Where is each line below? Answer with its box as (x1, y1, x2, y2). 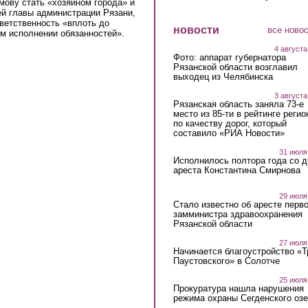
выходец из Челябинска (173, 71, 273, 82)
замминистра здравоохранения (173, 209, 302, 220)
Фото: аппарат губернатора (173, 52, 286, 63)
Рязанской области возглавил (173, 61, 298, 72)
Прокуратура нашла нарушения (173, 283, 304, 294)
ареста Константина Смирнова (173, 164, 300, 175)
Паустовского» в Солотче (173, 256, 280, 267)
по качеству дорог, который (173, 118, 287, 129)
